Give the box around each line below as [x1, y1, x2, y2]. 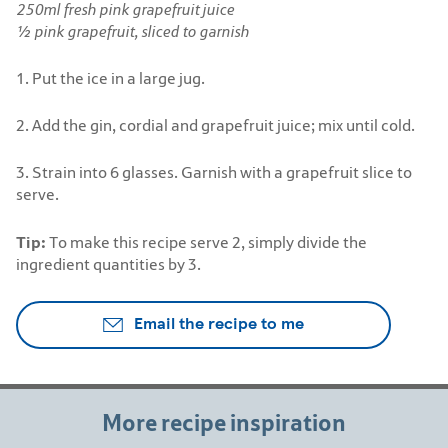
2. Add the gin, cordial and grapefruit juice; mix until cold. [16, 115, 415, 135]
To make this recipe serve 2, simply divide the [46, 232, 367, 252]
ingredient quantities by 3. [16, 254, 201, 274]
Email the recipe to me [134, 311, 304, 335]
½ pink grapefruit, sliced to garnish [16, 21, 249, 41]
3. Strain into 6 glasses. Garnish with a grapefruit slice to [16, 162, 412, 182]
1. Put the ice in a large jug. [16, 68, 205, 88]
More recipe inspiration [102, 408, 346, 436]
